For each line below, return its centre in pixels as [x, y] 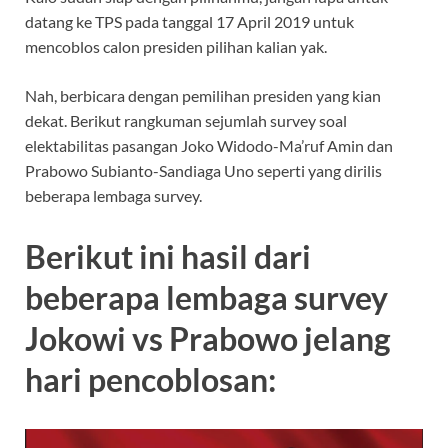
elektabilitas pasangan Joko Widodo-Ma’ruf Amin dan [209, 145]
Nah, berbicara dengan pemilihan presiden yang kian [203, 95]
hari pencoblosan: [150, 380]
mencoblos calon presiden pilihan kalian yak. [176, 46]
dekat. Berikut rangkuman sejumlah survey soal [186, 120]
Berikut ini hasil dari [168, 257]
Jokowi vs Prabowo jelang [208, 339]
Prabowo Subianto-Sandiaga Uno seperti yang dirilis [203, 170]
